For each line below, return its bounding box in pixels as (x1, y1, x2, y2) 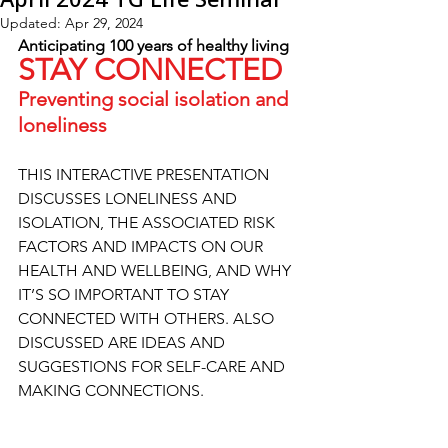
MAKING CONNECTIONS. (18, 381, 204, 400)
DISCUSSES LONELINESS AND (18, 189, 241, 208)
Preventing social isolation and (18, 87, 293, 111)
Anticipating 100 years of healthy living (18, 36, 289, 55)
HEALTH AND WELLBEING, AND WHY (18, 261, 295, 280)
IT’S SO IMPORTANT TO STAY (18, 285, 233, 304)
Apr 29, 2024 (65, 14, 143, 32)
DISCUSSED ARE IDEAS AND (18, 333, 229, 352)
